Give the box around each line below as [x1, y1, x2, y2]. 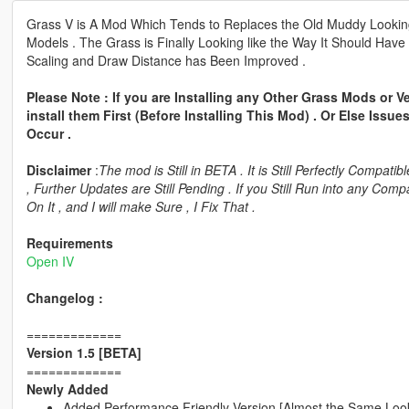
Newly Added [26, 380, 109, 399]
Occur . [26, 124, 71, 143]
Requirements [26, 234, 113, 253]
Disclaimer [26, 161, 91, 180]
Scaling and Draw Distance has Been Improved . [26, 51, 306, 70]
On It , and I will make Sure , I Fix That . [26, 197, 256, 216]
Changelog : [26, 288, 103, 308]
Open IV [26, 252, 74, 271]
